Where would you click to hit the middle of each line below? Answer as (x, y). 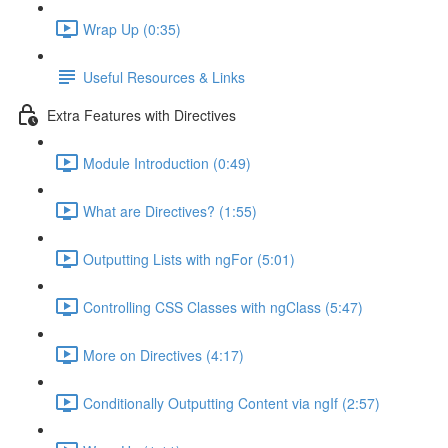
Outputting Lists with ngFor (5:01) (189, 258)
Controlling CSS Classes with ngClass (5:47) (223, 306)
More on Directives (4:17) (163, 354)
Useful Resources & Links (164, 76)
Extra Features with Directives (141, 114)
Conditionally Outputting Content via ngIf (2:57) (231, 402)
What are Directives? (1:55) (170, 210)
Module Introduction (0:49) (167, 162)
